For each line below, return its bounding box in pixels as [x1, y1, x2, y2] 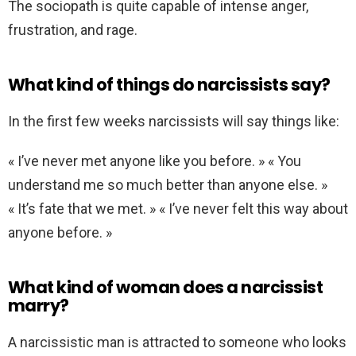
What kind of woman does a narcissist [8, 276, 323, 300]
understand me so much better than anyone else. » [8, 176, 327, 194]
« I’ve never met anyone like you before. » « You [8, 153, 301, 170]
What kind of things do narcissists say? [8, 73, 331, 97]
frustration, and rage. [8, 21, 137, 39]
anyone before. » [8, 224, 112, 242]
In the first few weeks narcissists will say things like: [8, 113, 339, 130]
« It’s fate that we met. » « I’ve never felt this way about [8, 200, 348, 218]
